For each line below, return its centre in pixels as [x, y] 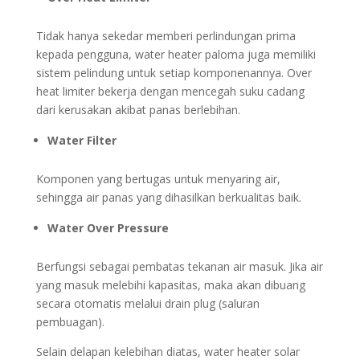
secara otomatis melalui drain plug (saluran [147, 304]
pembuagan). [70, 322]
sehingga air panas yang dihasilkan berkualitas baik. [168, 198]
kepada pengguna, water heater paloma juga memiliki [176, 55]
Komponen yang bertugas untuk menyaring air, [158, 179]
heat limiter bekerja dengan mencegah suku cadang [170, 92]
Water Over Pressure [108, 228]
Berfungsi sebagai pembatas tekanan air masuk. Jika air [179, 267]
